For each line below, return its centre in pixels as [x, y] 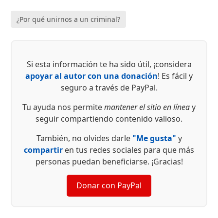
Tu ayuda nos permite [63, 107]
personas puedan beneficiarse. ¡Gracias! [109, 162]
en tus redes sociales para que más [128, 150]
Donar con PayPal [109, 186]
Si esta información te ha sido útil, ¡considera [109, 64]
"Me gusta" [154, 138]
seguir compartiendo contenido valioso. [109, 119]
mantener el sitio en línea [147, 107]
